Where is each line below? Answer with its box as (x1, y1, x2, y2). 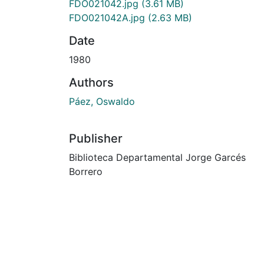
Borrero (69, 165, 103, 177)
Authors (69, 75, 114, 90)
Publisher (69, 131, 123, 146)
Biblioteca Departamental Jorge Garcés (69, 151, 246, 163)
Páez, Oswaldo (69, 95, 135, 107)
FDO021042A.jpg (69, 11, 145, 24)
